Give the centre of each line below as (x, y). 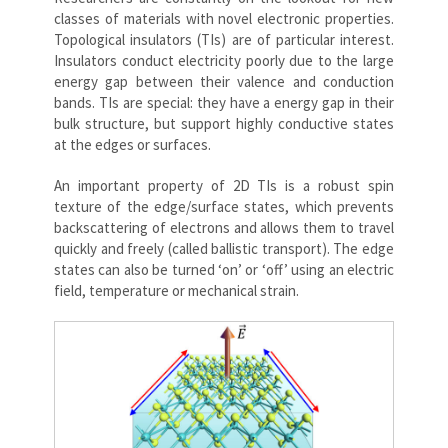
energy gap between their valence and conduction (224, 81)
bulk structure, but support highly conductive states (224, 123)
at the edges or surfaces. (132, 144)
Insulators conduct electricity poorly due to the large (224, 60)
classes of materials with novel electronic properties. (224, 18)
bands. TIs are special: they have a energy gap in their (224, 102)
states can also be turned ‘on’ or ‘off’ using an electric (224, 269)
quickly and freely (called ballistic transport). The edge (224, 248)
